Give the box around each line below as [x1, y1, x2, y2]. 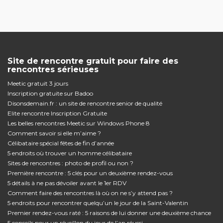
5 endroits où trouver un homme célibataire [7, 149, 132, 157]
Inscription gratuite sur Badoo [7, 89, 93, 97]
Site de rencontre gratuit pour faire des [7, 56, 178, 66]
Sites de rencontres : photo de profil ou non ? [7, 159, 133, 167]
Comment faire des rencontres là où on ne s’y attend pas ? [7, 189, 173, 197]
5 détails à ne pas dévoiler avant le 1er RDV [7, 179, 126, 187]
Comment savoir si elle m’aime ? [7, 129, 101, 137]
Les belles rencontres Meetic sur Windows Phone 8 [7, 119, 150, 127]
